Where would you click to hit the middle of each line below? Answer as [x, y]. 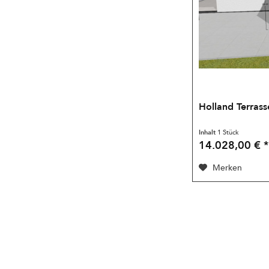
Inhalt [208, 132]
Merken [228, 168]
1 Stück [228, 132]
